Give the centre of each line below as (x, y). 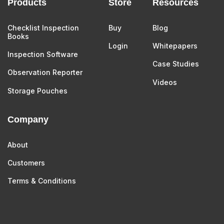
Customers (26, 163)
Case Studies (176, 64)
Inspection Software (43, 54)
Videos (165, 82)
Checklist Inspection (43, 27)
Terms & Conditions (42, 181)
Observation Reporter (45, 72)
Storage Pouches (37, 90)
